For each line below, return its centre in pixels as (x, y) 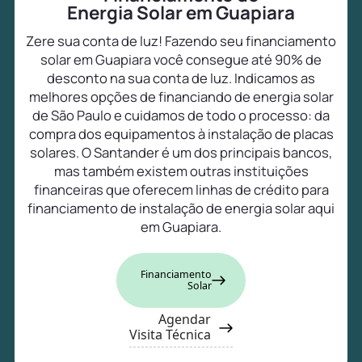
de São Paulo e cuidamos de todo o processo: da (181, 116)
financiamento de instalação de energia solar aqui (181, 208)
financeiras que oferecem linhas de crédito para (181, 190)
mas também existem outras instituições (181, 171)
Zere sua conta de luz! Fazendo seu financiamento (181, 41)
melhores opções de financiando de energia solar (181, 97)
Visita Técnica (170, 334)
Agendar (185, 319)
